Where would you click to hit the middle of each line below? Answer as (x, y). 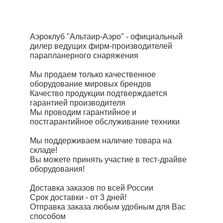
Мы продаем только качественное (93, 75)
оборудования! (57, 169)
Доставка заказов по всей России (92, 188)
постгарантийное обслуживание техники (105, 122)
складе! (44, 150)
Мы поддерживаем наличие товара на (101, 141)
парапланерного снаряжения (84, 56)
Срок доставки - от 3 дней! (78, 198)
